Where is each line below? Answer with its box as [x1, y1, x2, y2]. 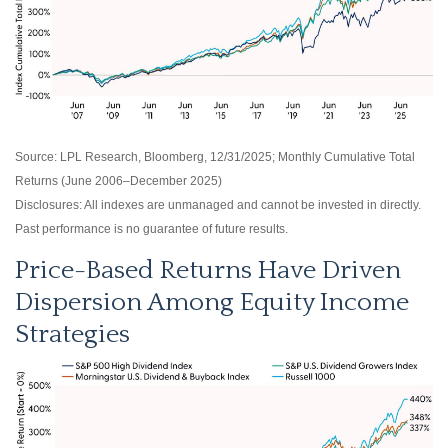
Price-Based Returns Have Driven [15, 256, 401, 286]
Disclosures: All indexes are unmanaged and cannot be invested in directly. [15, 198, 421, 213]
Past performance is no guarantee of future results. [15, 222, 288, 237]
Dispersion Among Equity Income [15, 288, 409, 318]
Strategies [15, 320, 130, 350]
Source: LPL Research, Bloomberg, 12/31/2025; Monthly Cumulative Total [15, 150, 415, 165]
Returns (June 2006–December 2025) [15, 174, 222, 189]
